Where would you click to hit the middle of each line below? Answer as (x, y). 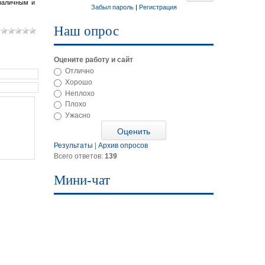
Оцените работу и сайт (93, 60)
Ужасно (78, 116)
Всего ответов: (79, 156)
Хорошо (79, 82)
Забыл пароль (112, 7)
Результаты (73, 146)
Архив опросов (123, 146)
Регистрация (158, 7)
